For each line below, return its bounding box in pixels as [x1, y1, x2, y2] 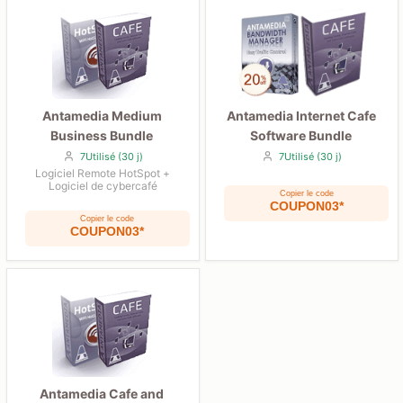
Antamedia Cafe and [40, 385, 165, 401]
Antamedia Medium [41, 107, 162, 123]
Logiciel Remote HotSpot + [35, 166, 171, 180]
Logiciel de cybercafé [48, 178, 157, 193]
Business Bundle [50, 127, 154, 143]
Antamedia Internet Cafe [226, 107, 376, 123]
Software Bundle [250, 127, 353, 143]
